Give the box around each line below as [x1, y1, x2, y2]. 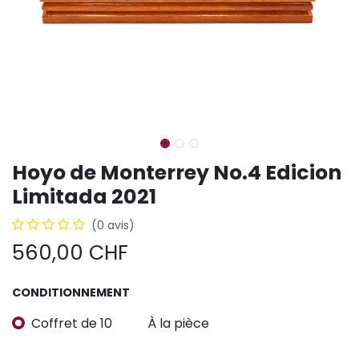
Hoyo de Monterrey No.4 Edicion [12, 159, 341, 187]
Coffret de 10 [31, 313, 112, 333]
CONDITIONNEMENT [12, 284, 130, 301]
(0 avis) [91, 217, 135, 233]
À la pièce [147, 313, 209, 333]
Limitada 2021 [12, 183, 156, 211]
